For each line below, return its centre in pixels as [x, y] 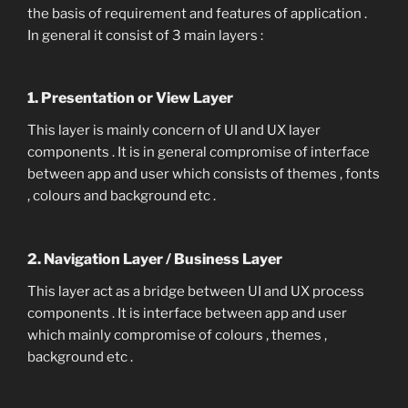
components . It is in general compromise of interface [199, 153]
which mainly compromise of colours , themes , [177, 335]
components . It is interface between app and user [187, 313]
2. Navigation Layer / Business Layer [156, 259]
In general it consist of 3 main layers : [145, 35]
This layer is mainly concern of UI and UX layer [174, 131]
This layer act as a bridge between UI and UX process [196, 291]
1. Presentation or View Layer [132, 98]
